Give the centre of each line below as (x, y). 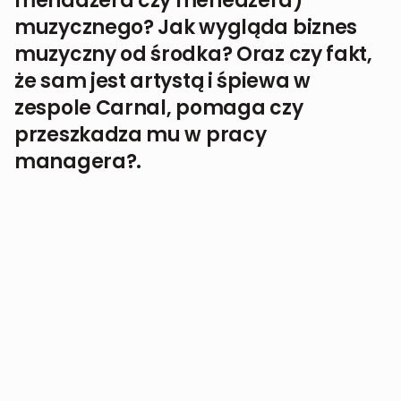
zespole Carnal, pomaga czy (159, 108)
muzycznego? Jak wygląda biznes (186, 28)
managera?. (78, 162)
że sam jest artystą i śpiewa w (162, 81)
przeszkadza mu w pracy (141, 135)
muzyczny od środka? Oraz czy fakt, (193, 55)
